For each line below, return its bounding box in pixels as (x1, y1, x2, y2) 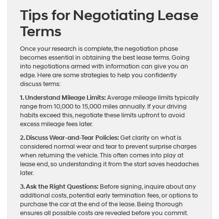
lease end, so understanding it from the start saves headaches (20, 160, 199, 169)
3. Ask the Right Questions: (20, 183, 100, 191)
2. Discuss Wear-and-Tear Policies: (20, 134, 120, 142)
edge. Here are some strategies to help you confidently (20, 71, 177, 80)
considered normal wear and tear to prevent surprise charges (20, 143, 197, 151)
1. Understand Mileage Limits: (20, 94, 107, 102)
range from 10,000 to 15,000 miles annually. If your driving (20, 103, 187, 111)
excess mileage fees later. (20, 120, 93, 129)
